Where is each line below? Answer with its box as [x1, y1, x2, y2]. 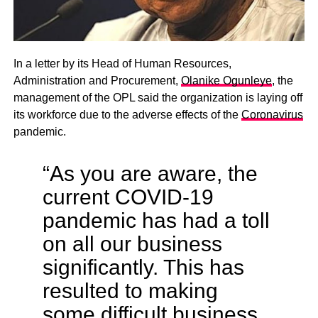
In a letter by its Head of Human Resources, [13, 57, 231, 70]
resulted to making [42, 278, 218, 303]
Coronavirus [241, 109, 303, 121]
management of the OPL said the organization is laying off [13, 92, 302, 104]
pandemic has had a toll [42, 208, 270, 233]
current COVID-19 [42, 185, 214, 209]
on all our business [42, 231, 222, 256]
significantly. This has [42, 255, 244, 280]
